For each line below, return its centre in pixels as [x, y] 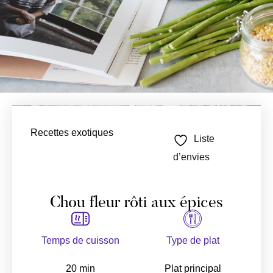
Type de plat [193, 240]
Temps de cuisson [80, 240]
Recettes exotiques [72, 133]
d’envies [191, 157]
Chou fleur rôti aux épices [136, 202]
